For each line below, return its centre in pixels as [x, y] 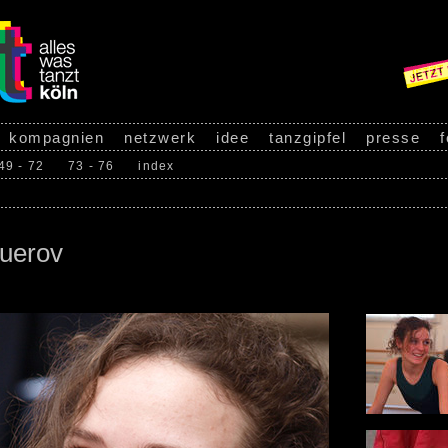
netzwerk [160, 137]
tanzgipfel [307, 137]
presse [393, 137]
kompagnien [56, 137]
